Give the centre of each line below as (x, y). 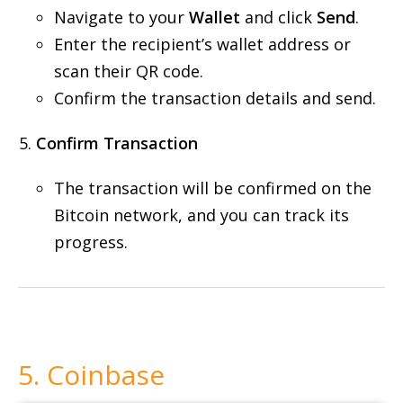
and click (278, 17)
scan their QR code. (129, 71)
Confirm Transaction (117, 143)
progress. (91, 242)
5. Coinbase (91, 375)
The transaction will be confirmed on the (213, 188)
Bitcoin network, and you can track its (201, 215)
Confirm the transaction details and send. (215, 98)
